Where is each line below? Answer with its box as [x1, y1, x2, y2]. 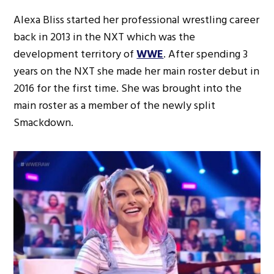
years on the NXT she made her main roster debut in [13, 62, 260, 80]
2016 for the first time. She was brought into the [13, 79, 242, 97]
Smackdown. [13, 113, 74, 131]
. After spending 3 [163, 45, 248, 63]
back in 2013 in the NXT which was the [13, 28, 196, 46]
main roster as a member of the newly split [13, 96, 216, 114]
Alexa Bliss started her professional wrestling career [13, 10, 260, 29]
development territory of [13, 45, 137, 63]
